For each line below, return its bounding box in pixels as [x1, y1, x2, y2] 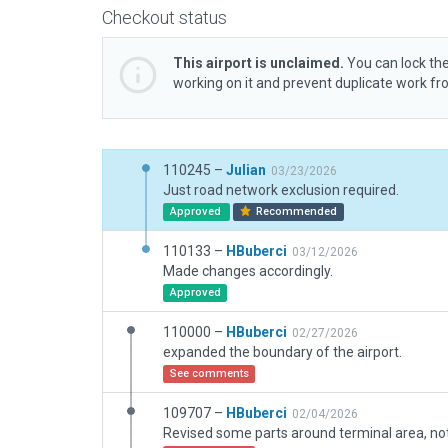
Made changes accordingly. [163, 263, 333, 279]
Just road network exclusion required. [163, 182, 399, 198]
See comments [169, 367, 249, 380]
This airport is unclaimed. [173, 55, 344, 71]
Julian [226, 162, 266, 178]
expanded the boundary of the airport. [163, 344, 402, 360]
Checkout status [102, 7, 227, 28]
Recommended [253, 205, 338, 218]
